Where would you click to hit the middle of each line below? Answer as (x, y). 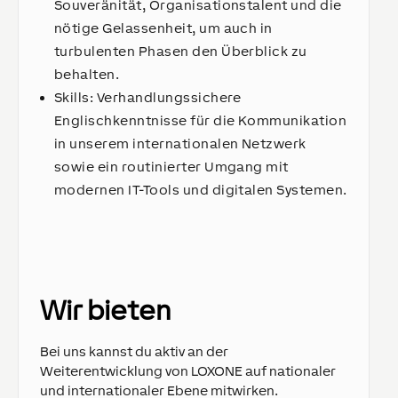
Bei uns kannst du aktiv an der (134, 351)
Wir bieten (105, 310)
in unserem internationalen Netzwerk (180, 143)
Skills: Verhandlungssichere (148, 97)
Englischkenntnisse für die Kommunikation (201, 120)
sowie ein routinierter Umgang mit (171, 167)
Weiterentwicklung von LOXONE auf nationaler (188, 371)
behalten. (92, 74)
